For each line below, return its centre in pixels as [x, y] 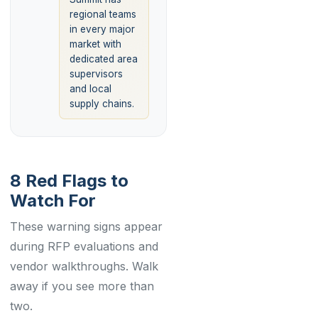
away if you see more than [82, 286]
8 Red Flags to [69, 181]
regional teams [103, 14]
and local [91, 89]
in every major [102, 29]
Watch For [53, 201]
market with [95, 44]
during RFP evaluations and [84, 246]
